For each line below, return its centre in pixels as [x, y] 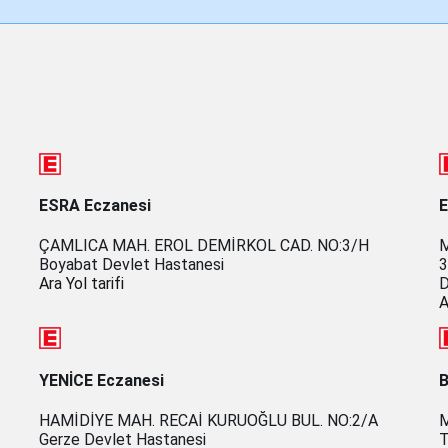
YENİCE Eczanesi [101, 380]
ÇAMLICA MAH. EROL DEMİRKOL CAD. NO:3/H [204, 246]
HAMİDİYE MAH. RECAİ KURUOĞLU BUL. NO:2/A [208, 420]
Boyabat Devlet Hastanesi [131, 265]
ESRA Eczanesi [95, 206]
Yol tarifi [95, 284]
